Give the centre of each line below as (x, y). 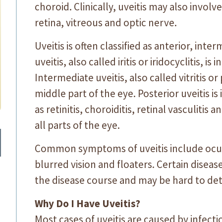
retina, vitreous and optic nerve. (106, 23)
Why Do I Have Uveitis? (87, 203)
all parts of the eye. (77, 125)
